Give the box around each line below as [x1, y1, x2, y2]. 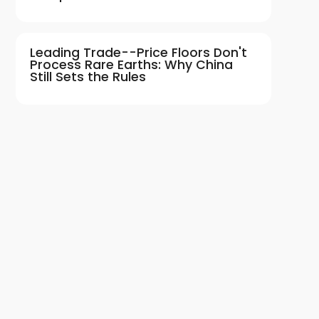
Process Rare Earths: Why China [29, 56, 233, 73]
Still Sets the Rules [29, 68, 146, 85]
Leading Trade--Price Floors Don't [29, 43, 247, 61]
